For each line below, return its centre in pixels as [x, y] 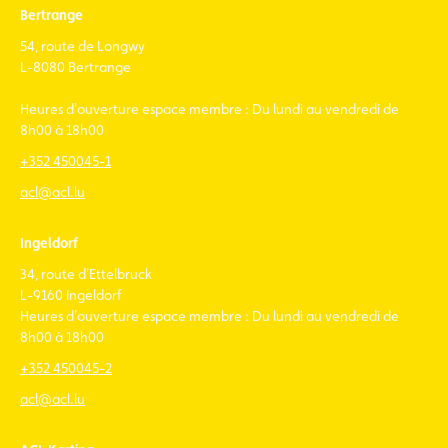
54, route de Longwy [82, 46]
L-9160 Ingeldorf [70, 295]
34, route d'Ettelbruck [86, 274]
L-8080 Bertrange [75, 67]
